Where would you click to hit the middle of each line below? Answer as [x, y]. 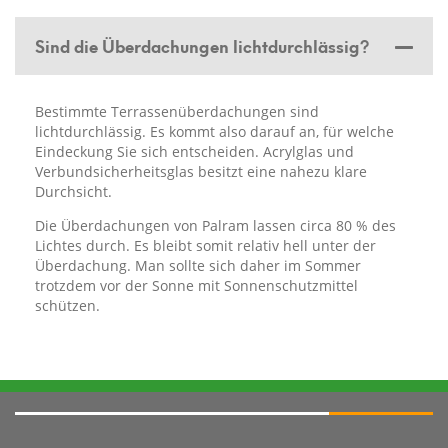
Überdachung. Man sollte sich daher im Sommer [198, 265]
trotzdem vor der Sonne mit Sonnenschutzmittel [196, 285]
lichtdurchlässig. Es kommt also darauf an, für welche [214, 131]
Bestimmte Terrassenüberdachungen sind [177, 111]
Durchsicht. [73, 191]
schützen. [67, 305]
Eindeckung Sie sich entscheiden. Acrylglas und [194, 151]
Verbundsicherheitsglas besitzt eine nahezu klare [201, 171]
